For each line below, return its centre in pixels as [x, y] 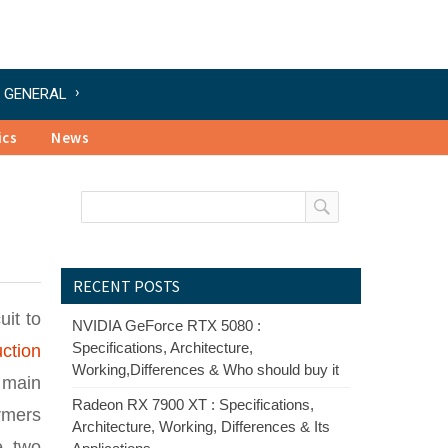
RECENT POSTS [126, 286]
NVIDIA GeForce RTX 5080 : [166, 325]
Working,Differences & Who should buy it [205, 369]
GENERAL [35, 94]
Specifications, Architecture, [162, 347]
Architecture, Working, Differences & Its [201, 426]
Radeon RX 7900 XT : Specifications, [193, 404]
